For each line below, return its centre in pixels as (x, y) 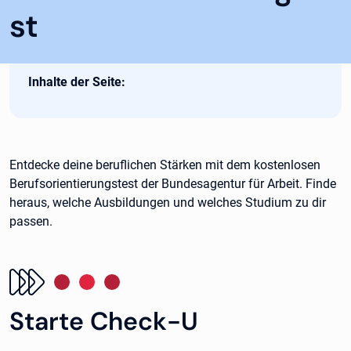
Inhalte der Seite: (77, 82)
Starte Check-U (104, 321)
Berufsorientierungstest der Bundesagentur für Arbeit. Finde (173, 184)
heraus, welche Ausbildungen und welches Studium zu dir (168, 203)
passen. (31, 221)
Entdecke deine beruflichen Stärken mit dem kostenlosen (165, 165)
